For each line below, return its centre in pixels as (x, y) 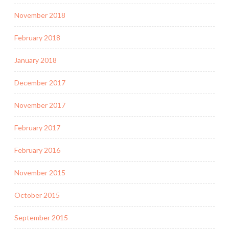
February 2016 (37, 150)
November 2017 (40, 105)
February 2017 (37, 127)
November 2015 (40, 172)
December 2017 (40, 82)
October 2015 (37, 195)
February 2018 (37, 37)
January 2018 (36, 60)
